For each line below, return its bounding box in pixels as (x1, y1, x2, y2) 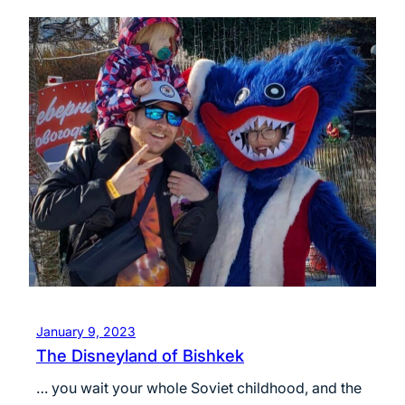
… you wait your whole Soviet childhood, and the (36, 379, 362, 398)
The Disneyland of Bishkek (36, 345, 244, 366)
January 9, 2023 (36, 324, 136, 340)
